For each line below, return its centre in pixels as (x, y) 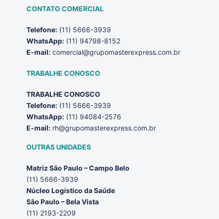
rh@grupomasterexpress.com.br (103, 128)
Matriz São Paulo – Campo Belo (78, 168)
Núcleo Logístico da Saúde (71, 191)
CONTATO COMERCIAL (65, 9)
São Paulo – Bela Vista (63, 202)
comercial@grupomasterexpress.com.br (115, 52)
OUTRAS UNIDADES (59, 147)
